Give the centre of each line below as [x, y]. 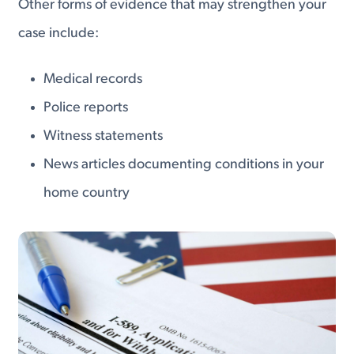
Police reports [86, 107]
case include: [59, 34]
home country [87, 193]
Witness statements [104, 136]
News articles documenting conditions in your [184, 164]
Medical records [93, 79]
